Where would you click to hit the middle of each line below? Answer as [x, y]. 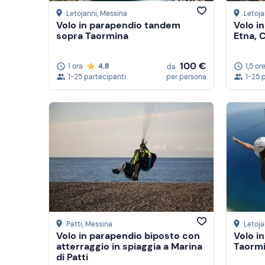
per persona [186, 77]
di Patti [72, 257]
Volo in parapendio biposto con [128, 236]
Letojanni [82, 14]
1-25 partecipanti [97, 77]
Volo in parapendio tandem [118, 25]
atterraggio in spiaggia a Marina [129, 247]
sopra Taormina [92, 36]
